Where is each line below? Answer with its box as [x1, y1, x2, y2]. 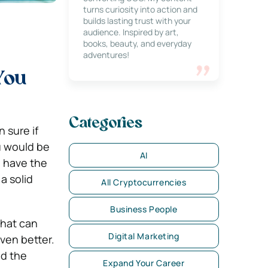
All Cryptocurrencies [101, 176, 187, 188]
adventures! [83, 49, 129, 60]
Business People [110, 203, 178, 215]
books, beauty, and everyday [83, 38, 191, 49]
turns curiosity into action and [83, 4, 197, 15]
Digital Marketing [108, 230, 179, 242]
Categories [68, 117, 142, 131]
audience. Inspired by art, [83, 26, 179, 38]
